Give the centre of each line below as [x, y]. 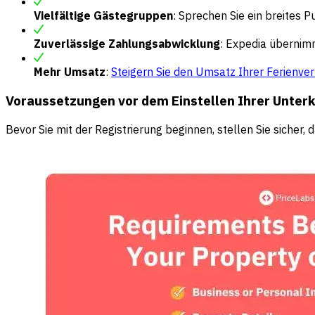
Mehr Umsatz [70, 72]
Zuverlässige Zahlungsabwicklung [127, 44]
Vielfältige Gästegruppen [103, 16]
